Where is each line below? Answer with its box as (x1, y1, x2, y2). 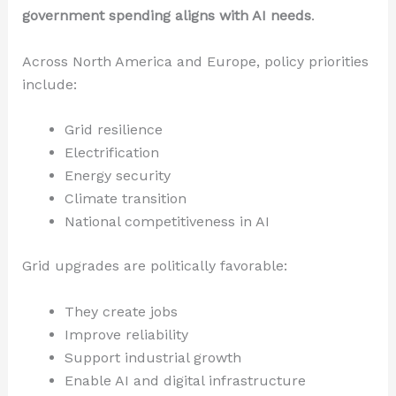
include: (21, 75, 77, 93)
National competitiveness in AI (64, 213, 270, 231)
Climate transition (64, 190, 187, 208)
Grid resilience (64, 121, 163, 139)
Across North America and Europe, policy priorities (21, 52, 369, 70)
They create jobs (64, 303, 178, 321)
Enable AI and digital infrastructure (64, 372, 306, 390)
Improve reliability (64, 326, 188, 344)
